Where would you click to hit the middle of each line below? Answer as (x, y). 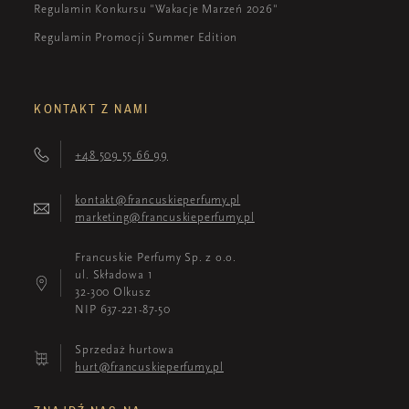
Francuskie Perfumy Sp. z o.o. (156, 257)
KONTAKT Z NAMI (91, 109)
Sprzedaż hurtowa (125, 350)
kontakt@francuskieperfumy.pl (158, 200)
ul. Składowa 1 (114, 275)
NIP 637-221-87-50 (123, 309)
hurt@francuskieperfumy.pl (149, 367)
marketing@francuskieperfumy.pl (165, 217)
